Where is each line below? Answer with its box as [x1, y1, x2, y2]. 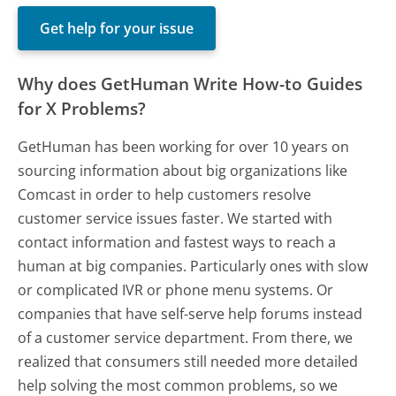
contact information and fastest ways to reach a [18, 232, 337, 252]
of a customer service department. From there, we [18, 327, 354, 347]
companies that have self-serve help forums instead [18, 303, 363, 324]
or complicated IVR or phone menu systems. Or [18, 279, 334, 300]
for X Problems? [18, 95, 147, 120]
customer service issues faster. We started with [18, 208, 333, 228]
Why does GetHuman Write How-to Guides [18, 71, 363, 95]
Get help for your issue [40, 18, 194, 38]
